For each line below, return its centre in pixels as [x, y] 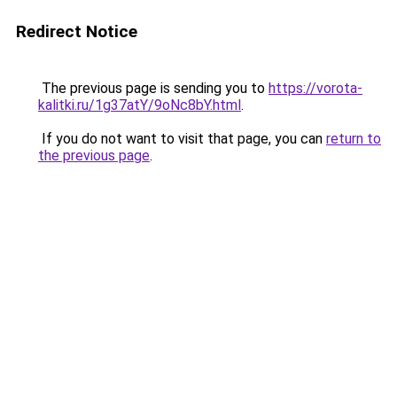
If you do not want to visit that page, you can [182, 139]
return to [354, 139]
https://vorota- [315, 88]
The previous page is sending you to [153, 88]
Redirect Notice [77, 31]
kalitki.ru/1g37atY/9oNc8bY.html [140, 105]
